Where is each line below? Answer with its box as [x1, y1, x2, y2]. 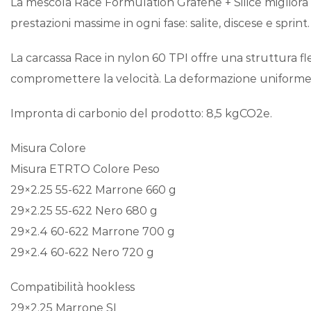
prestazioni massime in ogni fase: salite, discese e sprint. [10, 16, 310, 30]
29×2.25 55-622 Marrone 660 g [10, 183, 176, 196]
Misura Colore [10, 141, 86, 155]
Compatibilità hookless [10, 280, 135, 294]
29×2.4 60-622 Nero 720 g [10, 245, 154, 259]
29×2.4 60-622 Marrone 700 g [10, 224, 175, 238]
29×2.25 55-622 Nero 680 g [10, 203, 158, 217]
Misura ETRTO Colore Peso [10, 162, 160, 176]
